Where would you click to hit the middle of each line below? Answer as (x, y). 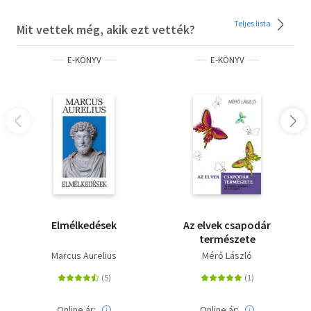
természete (227, 238)
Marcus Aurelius (84, 255)
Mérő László (227, 255)
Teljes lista (253, 23)
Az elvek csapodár (227, 225)
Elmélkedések (84, 225)
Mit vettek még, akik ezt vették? (106, 29)
